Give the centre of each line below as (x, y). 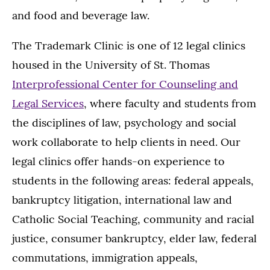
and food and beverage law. (81, 16)
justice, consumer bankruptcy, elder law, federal (134, 239)
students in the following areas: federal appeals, (133, 181)
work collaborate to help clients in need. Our (126, 142)
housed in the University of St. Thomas (111, 65)
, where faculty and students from (170, 104)
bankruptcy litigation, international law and (122, 200)
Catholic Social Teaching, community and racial (133, 219)
